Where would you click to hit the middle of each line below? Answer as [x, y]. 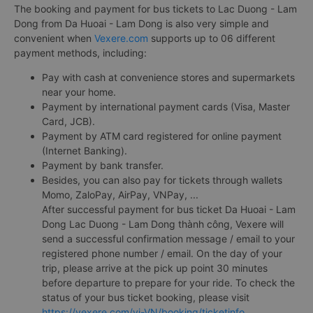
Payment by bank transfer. [103, 165]
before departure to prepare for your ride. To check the [168, 283]
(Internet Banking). [85, 151]
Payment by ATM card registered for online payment [162, 136]
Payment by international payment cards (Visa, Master [166, 107]
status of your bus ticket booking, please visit [146, 297]
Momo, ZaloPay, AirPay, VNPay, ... [120, 195]
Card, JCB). [68, 121]
